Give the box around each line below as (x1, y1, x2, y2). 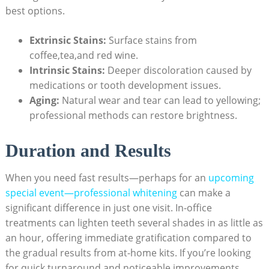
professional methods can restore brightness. (29, 108, 237, 122)
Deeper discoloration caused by (104, 63, 252, 77)
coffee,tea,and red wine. (29, 48, 138, 62)
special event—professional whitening (5, 186, 177, 199)
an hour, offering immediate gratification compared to (5, 231, 252, 244)
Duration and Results (5, 140, 171, 160)
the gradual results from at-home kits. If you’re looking (5, 246, 251, 259)
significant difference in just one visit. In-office (5, 201, 212, 214)
